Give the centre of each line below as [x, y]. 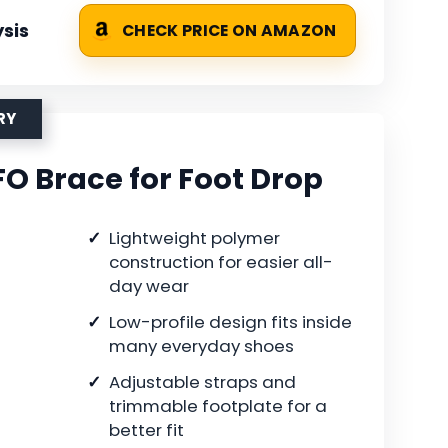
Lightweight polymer [194, 238]
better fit [146, 430]
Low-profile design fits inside [230, 322]
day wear [149, 286]
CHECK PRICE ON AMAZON [229, 31]
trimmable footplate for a [218, 406]
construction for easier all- [221, 262]
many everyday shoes [201, 346]
